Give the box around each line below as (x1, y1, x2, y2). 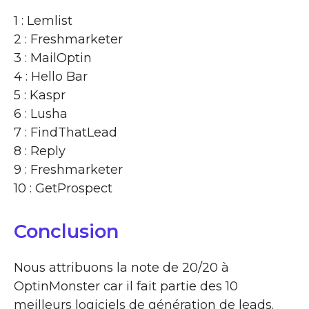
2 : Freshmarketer (14, 31, 123, 47)
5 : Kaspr (14, 87, 66, 103)
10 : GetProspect (14, 180, 112, 196)
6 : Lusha (14, 106, 68, 121)
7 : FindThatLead (14, 124, 117, 140)
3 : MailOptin (14, 50, 92, 66)
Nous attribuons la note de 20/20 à (14, 259, 229, 275)
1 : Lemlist (14, 12, 72, 28)
